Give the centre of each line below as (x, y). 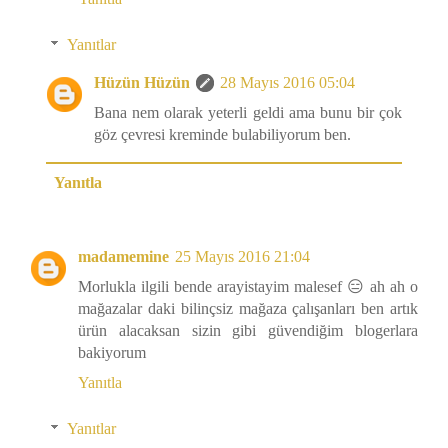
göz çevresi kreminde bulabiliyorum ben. (222, 135)
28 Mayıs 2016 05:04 (287, 83)
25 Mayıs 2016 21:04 (242, 257)
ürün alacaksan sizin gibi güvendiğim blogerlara (248, 331)
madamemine (123, 257)
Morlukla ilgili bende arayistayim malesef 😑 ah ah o (248, 287)
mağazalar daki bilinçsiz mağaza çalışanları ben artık (248, 309)
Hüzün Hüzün (142, 83)
